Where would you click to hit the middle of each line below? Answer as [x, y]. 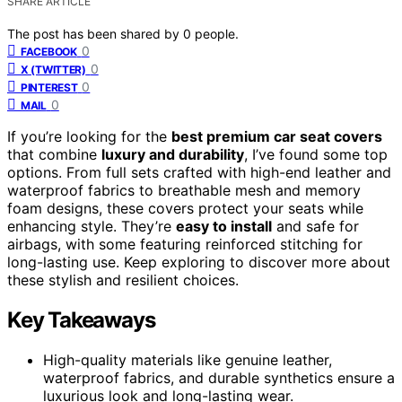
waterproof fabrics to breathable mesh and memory [184, 190]
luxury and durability [173, 154]
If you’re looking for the [89, 136]
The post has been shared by [95, 33]
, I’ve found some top [316, 154]
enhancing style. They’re [92, 226]
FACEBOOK [49, 51]
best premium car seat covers [277, 136]
